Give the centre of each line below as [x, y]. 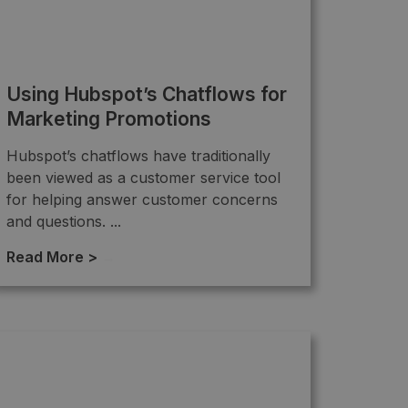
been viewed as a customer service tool [143, 177]
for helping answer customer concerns [142, 199]
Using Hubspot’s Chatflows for [147, 94]
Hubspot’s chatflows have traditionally [138, 155]
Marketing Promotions [109, 118]
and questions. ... [64, 221]
